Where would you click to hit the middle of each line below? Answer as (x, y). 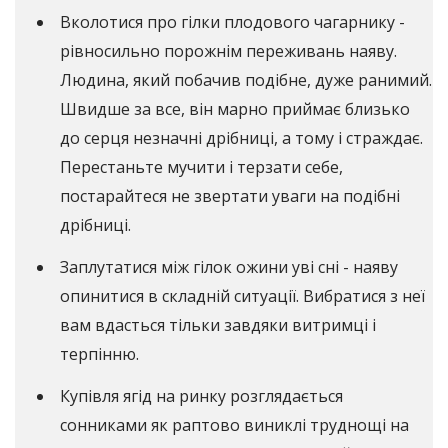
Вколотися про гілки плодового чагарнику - (232, 22)
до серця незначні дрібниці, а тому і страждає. (241, 138)
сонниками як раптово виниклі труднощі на (234, 424)
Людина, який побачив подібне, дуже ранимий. (246, 80)
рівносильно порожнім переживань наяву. (228, 51)
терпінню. (99, 354)
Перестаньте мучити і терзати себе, (201, 167)
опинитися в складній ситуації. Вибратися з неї (242, 296)
